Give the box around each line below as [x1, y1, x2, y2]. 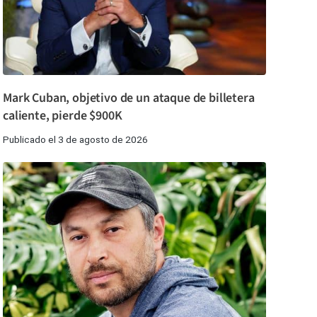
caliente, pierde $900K [3, 106, 122, 125]
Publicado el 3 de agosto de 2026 [3, 133, 148, 145]
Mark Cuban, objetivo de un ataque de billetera [3, 88, 255, 107]
